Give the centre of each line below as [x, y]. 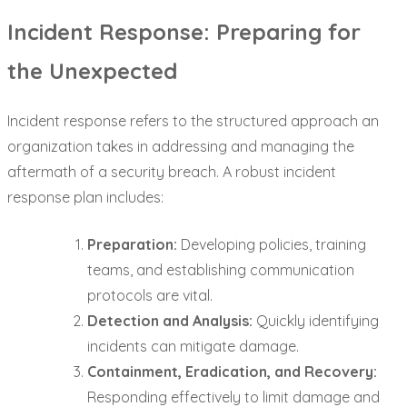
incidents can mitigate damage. [193, 347]
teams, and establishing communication [221, 270]
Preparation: [132, 245]
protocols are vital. [150, 296]
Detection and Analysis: [170, 321]
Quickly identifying [316, 321]
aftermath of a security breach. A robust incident [172, 172]
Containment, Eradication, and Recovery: [232, 372]
